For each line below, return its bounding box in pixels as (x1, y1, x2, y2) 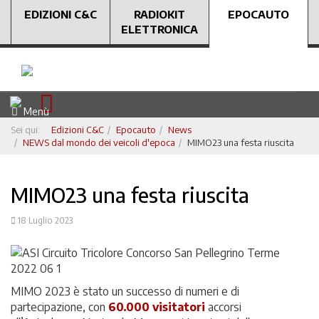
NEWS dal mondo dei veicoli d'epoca (23, 137, 175, 148)
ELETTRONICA (121, 23, 198, 36)
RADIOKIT (134, 8, 185, 21)
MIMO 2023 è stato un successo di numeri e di (11, 284, 239, 298)
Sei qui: (11, 124, 44, 135)
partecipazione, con (11, 300, 108, 314)
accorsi (205, 300, 241, 314)
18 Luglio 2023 (18, 214, 73, 226)
